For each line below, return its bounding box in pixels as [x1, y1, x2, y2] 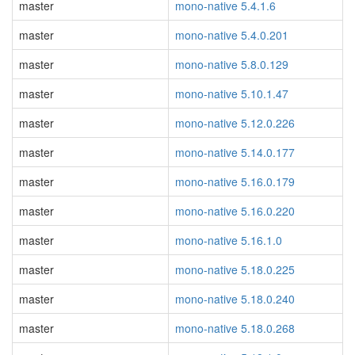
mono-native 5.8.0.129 [175, 56, 288, 72]
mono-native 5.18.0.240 [175, 291, 295, 307]
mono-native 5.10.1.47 [175, 86, 288, 101]
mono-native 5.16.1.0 [175, 232, 282, 248]
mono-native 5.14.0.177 [175, 144, 295, 160]
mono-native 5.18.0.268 [175, 320, 295, 336]
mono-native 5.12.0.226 [175, 115, 295, 131]
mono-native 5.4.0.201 [175, 27, 288, 43]
